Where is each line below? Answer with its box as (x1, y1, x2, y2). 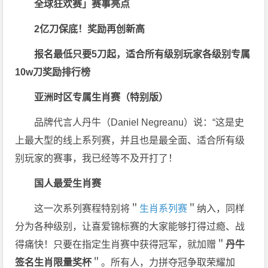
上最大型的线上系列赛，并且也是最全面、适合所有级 (15, 135, 245, 146)
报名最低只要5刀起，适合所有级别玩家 (34, 49, 203, 60)
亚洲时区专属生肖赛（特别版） (34, 92, 169, 103)
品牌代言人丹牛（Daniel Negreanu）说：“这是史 (34, 117, 245, 128)
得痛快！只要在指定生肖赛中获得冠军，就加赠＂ (15, 239, 226, 250)
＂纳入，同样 (187, 203, 245, 214)
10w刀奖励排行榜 (15, 67, 91, 78)
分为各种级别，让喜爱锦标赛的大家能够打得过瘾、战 (15, 221, 245, 232)
